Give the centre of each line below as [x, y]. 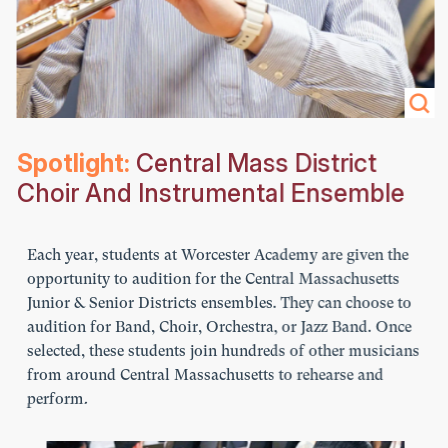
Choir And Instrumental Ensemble [209, 193]
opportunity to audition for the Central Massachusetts [211, 279]
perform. [55, 399]
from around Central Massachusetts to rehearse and [203, 375]
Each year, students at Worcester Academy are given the [216, 255]
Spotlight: [71, 163]
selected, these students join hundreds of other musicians [221, 351]
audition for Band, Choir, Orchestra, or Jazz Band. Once [217, 327]
